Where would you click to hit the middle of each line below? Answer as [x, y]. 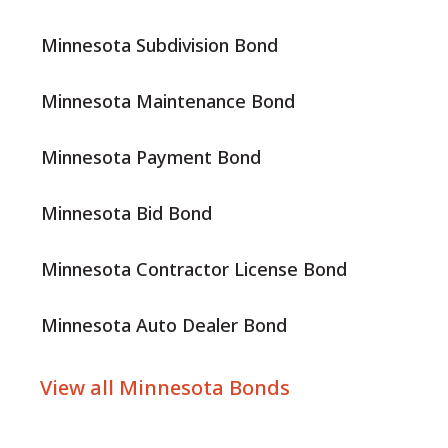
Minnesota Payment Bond [151, 157]
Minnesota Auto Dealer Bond [164, 325]
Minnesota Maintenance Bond [168, 101]
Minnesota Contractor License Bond [194, 269]
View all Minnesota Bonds [165, 388]
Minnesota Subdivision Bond [159, 45]
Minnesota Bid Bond [126, 213]
